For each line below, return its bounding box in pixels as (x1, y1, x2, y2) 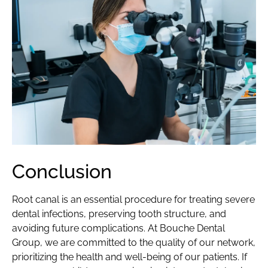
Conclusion (12, 160, 112, 182)
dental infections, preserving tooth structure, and (12, 208, 226, 220)
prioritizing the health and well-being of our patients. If (12, 251, 247, 263)
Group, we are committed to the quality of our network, (12, 236, 255, 248)
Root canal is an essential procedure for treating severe (12, 193, 255, 205)
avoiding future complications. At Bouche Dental (12, 222, 225, 234)
